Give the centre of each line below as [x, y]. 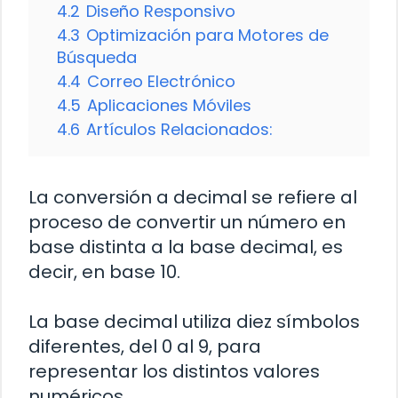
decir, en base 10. [104, 271]
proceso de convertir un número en [187, 222]
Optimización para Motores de [207, 35]
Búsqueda [97, 57]
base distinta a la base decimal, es [186, 247]
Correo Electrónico [161, 81]
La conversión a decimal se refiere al [193, 197]
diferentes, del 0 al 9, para [145, 346]
